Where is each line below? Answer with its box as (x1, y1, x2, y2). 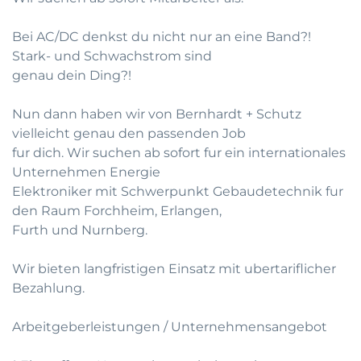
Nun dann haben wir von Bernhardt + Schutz (12, 106, 301, 122)
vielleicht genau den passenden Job (12, 126, 246, 141)
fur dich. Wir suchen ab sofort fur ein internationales (12, 145, 346, 160)
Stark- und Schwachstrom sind (12, 48, 212, 64)
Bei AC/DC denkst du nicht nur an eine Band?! (12, 29, 311, 44)
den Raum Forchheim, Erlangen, (12, 203, 222, 218)
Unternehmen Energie (12, 164, 160, 180)
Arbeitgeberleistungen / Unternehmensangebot (12, 319, 327, 334)
